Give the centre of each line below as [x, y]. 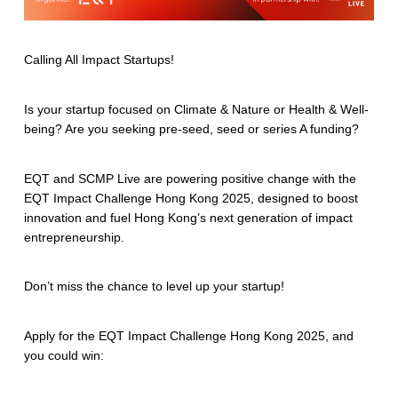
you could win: [64, 356]
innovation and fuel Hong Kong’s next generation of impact [188, 217]
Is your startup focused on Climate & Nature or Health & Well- [196, 109]
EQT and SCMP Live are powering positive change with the [190, 178]
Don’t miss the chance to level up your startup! [154, 287]
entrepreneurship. [74, 237]
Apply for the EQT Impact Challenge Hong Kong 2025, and [188, 336]
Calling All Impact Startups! [99, 60]
